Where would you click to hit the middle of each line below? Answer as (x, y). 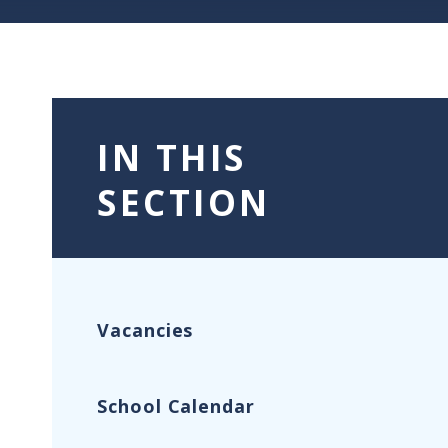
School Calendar (176, 406)
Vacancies (145, 329)
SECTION (184, 202)
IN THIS (172, 157)
